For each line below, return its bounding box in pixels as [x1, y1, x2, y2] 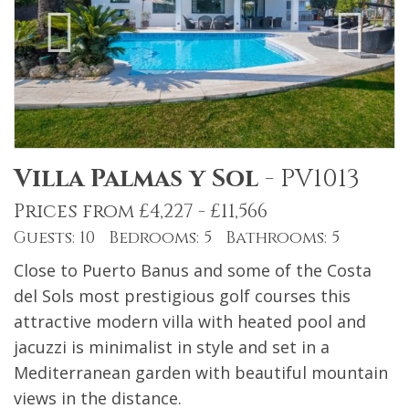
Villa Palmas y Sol [14, 163, 258, 196]
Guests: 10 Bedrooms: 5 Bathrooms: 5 [14, 226, 340, 250]
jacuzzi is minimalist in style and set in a [14, 336, 330, 359]
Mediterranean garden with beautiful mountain [14, 362, 388, 384]
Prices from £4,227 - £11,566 [14, 199, 267, 225]
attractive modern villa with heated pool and [14, 310, 366, 333]
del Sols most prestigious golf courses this [14, 285, 351, 308]
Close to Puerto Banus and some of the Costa [14, 259, 372, 282]
